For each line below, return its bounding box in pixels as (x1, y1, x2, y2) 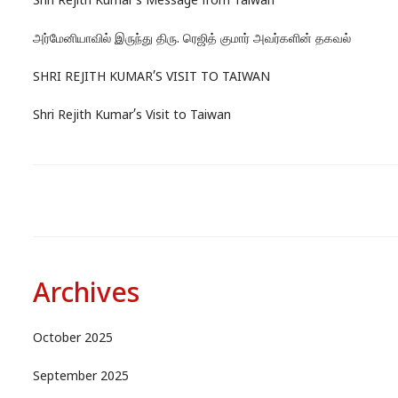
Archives (32, 279, 139, 313)
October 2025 (32, 331, 113, 347)
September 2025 (32, 370, 129, 386)
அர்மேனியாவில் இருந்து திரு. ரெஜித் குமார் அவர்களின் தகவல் (32, 32, 351, 48)
